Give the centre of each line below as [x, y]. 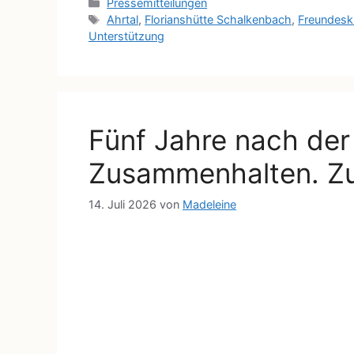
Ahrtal [123, 20]
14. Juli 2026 [122, 204]
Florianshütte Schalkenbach [218, 20]
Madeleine [209, 204]
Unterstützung [126, 36]
